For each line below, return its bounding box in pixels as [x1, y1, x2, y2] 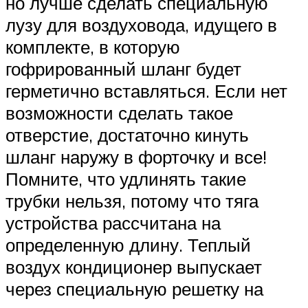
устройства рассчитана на [5, 212, 221, 234]
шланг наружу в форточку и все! [5, 146, 267, 168]
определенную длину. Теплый [5, 234, 251, 256]
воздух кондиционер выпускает [5, 256, 262, 278]
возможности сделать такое [5, 102, 233, 124]
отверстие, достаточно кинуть [5, 124, 249, 146]
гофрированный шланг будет [5, 58, 241, 80]
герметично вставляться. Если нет [5, 80, 287, 102]
